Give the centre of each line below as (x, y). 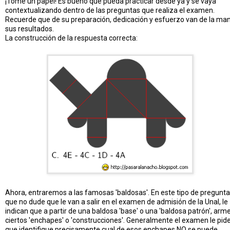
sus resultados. (30, 29)
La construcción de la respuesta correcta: (71, 38)
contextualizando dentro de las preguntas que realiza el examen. (110, 11)
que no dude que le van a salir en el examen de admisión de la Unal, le (117, 202)
